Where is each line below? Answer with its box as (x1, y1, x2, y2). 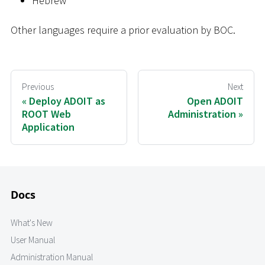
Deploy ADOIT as (29, 94, 105, 108)
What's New (11, 217, 53, 229)
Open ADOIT (187, 94, 243, 108)
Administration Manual (11, 251, 93, 263)
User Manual (11, 234, 55, 246)
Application (22, 120, 75, 134)
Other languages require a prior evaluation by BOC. (11, 22, 235, 37)
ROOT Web (22, 107, 71, 121)
